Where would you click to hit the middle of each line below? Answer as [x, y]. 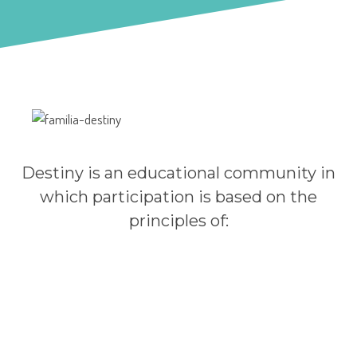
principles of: [178, 220]
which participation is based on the [178, 196]
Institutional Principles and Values [178, 62]
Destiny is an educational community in [178, 173]
